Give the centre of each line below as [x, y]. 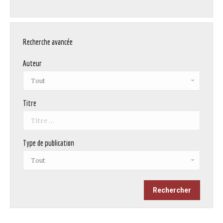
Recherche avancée [48, 42]
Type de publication [49, 143]
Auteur [32, 63]
